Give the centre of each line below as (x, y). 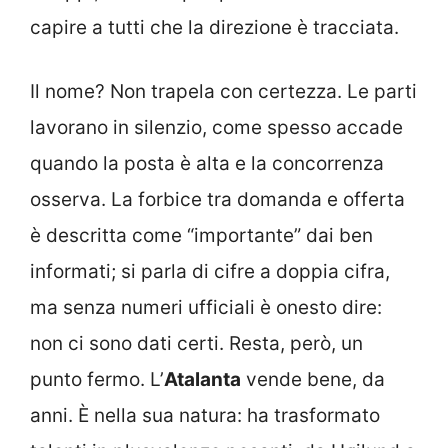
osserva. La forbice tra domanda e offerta (217, 200)
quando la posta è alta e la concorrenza (207, 164)
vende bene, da (313, 380)
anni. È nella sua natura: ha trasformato (205, 416)
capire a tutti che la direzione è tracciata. (214, 27)
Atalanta (202, 380)
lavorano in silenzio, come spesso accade (216, 128)
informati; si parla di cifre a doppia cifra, (210, 272)
